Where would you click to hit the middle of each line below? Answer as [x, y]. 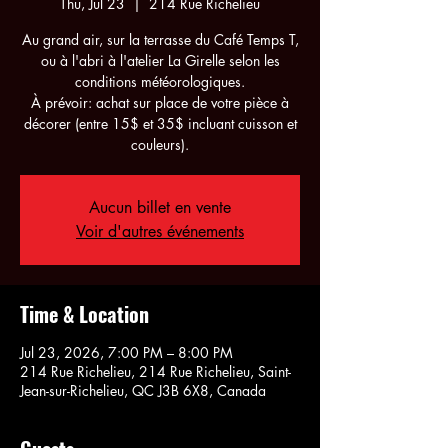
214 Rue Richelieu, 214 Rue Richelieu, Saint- [155, 371]
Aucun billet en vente [160, 207]
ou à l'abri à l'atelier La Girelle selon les [160, 60]
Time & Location [84, 313]
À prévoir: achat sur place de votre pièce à [160, 102]
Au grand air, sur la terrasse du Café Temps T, [160, 39]
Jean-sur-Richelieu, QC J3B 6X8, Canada [143, 390]
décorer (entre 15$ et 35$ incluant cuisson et [160, 123]
